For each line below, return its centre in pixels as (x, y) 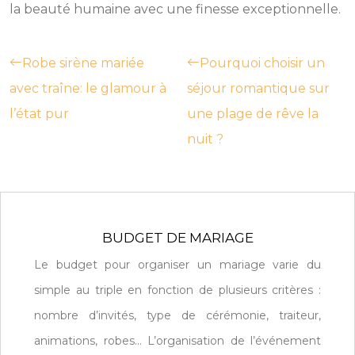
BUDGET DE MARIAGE (177, 237)
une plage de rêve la (253, 113)
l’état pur (39, 113)
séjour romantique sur (258, 88)
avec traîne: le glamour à (88, 88)
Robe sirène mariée (83, 63)
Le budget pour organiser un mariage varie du (177, 264)
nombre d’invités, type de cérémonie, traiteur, (177, 315)
